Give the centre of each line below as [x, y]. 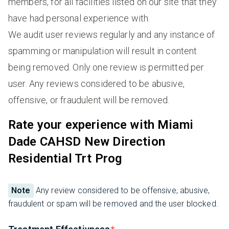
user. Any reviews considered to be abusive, [96, 84]
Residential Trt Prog [65, 159]
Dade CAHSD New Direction [87, 142]
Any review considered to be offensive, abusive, [122, 191]
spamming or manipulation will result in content [103, 51]
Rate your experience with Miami [101, 125]
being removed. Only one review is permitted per [106, 67]
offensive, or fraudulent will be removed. [89, 100]
